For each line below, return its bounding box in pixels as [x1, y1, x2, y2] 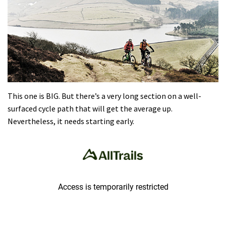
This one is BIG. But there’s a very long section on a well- [8, 90, 201, 101]
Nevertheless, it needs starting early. [8, 116, 134, 126]
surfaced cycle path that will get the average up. [8, 103, 173, 114]
